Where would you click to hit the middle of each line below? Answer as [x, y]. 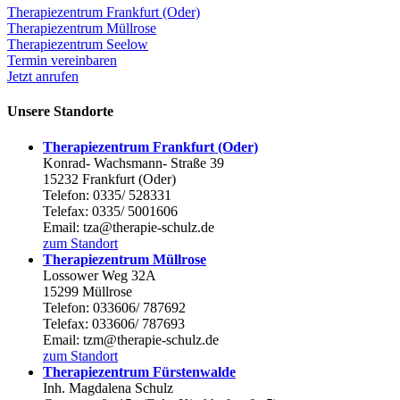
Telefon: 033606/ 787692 [114, 307]
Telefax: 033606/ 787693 [114, 323]
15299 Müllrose [87, 291]
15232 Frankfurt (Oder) [109, 179]
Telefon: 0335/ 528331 [107, 195]
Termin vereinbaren [62, 61]
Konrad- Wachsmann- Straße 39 [133, 162]
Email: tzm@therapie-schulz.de [131, 339]
